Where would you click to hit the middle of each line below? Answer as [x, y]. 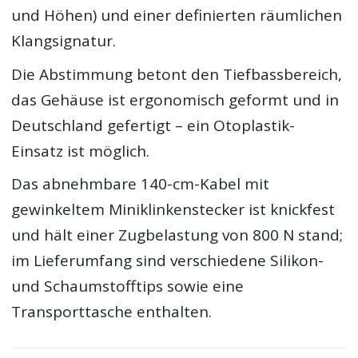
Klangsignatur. [64, 41]
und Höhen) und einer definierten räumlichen [177, 16]
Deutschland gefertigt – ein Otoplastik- [153, 125]
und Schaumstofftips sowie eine [128, 286]
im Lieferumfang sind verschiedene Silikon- [168, 261]
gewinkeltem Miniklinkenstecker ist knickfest [173, 210]
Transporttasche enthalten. [112, 312]
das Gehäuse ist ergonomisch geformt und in [175, 99]
